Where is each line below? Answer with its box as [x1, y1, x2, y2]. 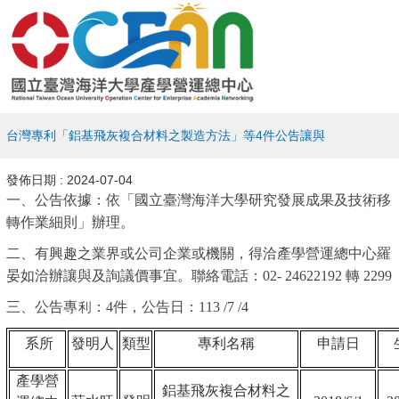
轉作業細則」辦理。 [6, 215, 134, 230]
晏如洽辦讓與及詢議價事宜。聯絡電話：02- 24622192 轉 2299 [6, 268, 392, 283]
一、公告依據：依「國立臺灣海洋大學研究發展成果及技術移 [6, 192, 391, 208]
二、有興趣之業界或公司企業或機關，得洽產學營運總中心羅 [6, 246, 391, 261]
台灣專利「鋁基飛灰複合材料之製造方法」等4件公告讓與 [6, 128, 325, 142]
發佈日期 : [6, 173, 67, 187]
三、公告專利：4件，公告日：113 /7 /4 [6, 299, 248, 314]
